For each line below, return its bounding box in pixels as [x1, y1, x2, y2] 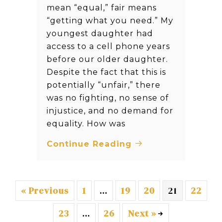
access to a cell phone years [47, 42, 170, 52]
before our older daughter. [47, 55, 168, 64]
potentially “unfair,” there [47, 80, 161, 90]
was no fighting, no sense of [47, 93, 169, 103]
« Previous [20, 184, 69, 197]
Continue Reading [47, 139, 135, 149]
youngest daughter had [47, 29, 153, 39]
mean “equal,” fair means [47, 3, 157, 13]
